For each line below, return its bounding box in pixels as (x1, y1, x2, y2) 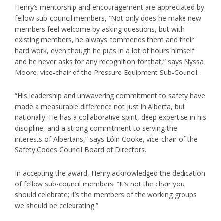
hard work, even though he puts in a (15, 45, 132, 55)
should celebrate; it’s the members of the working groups (15, 189, 197, 199)
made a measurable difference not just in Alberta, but (15, 101, 185, 111)
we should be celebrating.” (15, 200, 98, 210)
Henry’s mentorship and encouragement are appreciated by (15, 2, 204, 12)
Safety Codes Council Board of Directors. (15, 145, 146, 154)
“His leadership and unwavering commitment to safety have (15, 90, 205, 100)
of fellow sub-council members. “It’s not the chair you (15, 179, 184, 188)
